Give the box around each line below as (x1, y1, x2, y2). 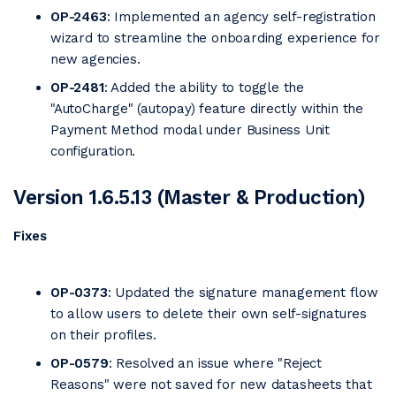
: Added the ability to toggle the (103, 80, 305, 95)
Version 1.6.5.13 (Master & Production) (13, 186, 365, 209)
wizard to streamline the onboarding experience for (50, 30, 380, 46)
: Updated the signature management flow (107, 285, 378, 301)
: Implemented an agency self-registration (106, 9, 376, 25)
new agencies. (50, 51, 141, 67)
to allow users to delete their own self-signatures (50, 306, 367, 322)
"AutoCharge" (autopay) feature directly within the (50, 101, 363, 117)
